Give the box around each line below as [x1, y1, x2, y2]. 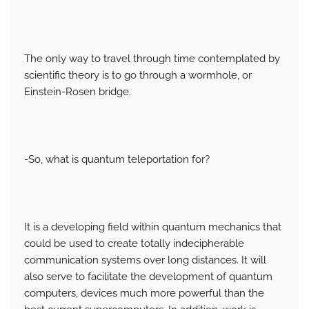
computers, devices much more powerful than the [24, 287, 264, 300]
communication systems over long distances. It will [24, 254, 266, 267]
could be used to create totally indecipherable [24, 237, 244, 250]
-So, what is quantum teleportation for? [24, 153, 210, 166]
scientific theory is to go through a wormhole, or [24, 69, 252, 82]
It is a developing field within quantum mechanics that [24, 221, 281, 234]
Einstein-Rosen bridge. [24, 86, 131, 99]
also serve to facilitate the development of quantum [24, 270, 272, 283]
